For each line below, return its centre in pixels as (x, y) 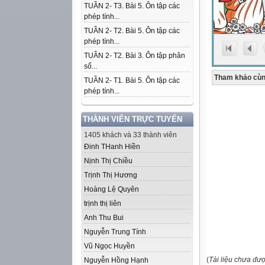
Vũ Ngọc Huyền (109, 246)
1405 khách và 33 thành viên (130, 135)
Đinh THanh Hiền (112, 147)
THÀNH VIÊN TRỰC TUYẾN (132, 119)
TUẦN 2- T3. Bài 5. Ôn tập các (132, 6)
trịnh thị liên (103, 203)
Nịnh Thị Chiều (108, 161)
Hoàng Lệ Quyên (112, 189)
